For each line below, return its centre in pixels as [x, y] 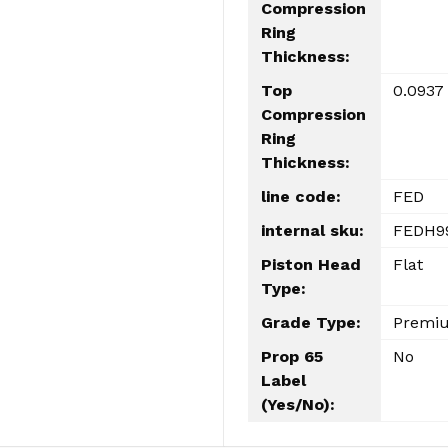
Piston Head [311, 264]
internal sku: [312, 230]
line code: [301, 196]
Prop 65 [292, 356]
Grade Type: [311, 322]
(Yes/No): [298, 404]
